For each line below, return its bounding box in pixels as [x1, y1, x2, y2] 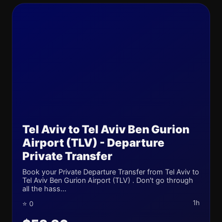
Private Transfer [22, 149, 112, 163]
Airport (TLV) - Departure [22, 136, 165, 149]
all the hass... [22, 184, 66, 193]
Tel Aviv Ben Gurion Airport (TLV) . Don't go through [22, 176, 193, 184]
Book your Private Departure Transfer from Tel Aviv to [22, 167, 199, 176]
